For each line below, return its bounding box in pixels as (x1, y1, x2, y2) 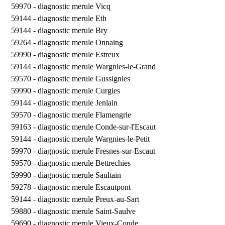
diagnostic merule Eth (37, 14, 106, 23)
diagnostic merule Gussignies (37, 74, 130, 83)
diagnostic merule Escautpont (37, 182, 131, 191)
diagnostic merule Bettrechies (37, 158, 131, 167)
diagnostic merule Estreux (37, 50, 120, 59)
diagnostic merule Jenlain (37, 98, 118, 107)
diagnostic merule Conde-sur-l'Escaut (37, 122, 156, 131)
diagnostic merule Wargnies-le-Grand (37, 62, 156, 71)
